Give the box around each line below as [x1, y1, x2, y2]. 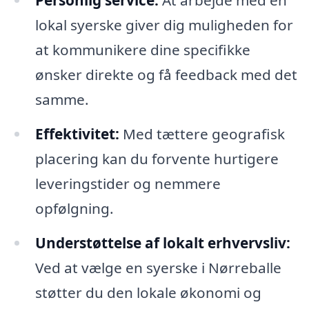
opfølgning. [34, 199, 114, 219]
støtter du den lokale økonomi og [34, 283, 261, 303]
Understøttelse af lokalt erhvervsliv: [34, 233, 290, 253]
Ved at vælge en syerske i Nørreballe [34, 258, 281, 278]
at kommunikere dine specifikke [34, 40, 250, 60]
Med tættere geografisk [119, 124, 285, 144]
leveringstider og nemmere [34, 174, 221, 194]
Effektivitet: [34, 124, 119, 144]
